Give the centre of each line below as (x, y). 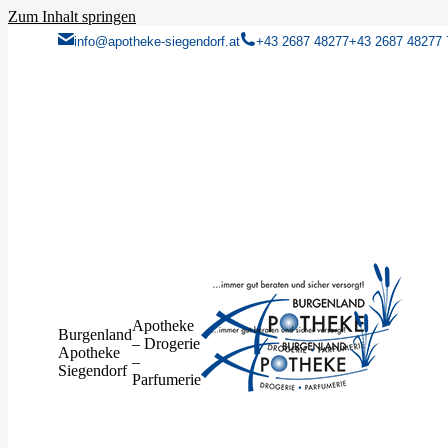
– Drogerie (166, 343)
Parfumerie (166, 379)
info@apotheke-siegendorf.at (157, 41)
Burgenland (95, 334)
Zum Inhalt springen (72, 16)
